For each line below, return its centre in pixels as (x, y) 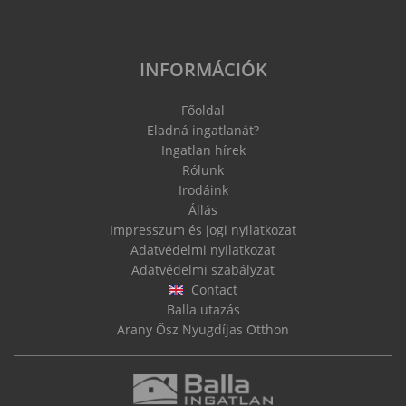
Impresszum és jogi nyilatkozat (203, 229)
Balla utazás (203, 309)
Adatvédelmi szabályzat (203, 269)
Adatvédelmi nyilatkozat (203, 249)
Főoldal (203, 110)
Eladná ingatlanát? (203, 130)
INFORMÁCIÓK (203, 69)
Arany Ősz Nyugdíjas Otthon (203, 329)
